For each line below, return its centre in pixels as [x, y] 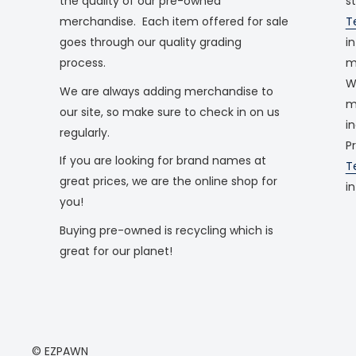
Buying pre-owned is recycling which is [166, 231]
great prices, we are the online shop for [168, 182]
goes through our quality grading [151, 42]
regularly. [85, 132]
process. [84, 62]
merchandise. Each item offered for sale [174, 21]
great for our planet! [116, 252]
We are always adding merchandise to [166, 91]
